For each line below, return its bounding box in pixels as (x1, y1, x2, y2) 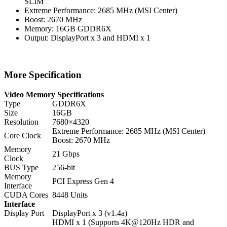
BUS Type (4, 163, 39, 172)
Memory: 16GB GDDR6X (24, 24, 111, 33)
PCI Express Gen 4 (52, 176, 114, 185)
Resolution (4, 117, 39, 126)
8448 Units (52, 190, 88, 199)
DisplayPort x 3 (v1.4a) (52, 208, 127, 217)
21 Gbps (52, 149, 80, 158)
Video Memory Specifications (4, 90, 104, 99)
